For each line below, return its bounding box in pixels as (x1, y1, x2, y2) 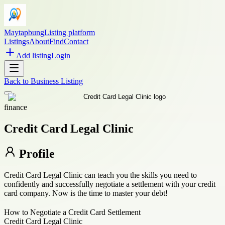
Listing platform (44, 28, 95, 37)
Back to (4, 77, 31, 85)
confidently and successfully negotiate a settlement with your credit (4, 179, 215, 188)
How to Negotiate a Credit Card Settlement (4, 207, 141, 216)
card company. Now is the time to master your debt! (4, 188, 168, 197)
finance (4, 103, 27, 111)
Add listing (16, 51, 51, 60)
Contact (64, 37, 88, 46)
